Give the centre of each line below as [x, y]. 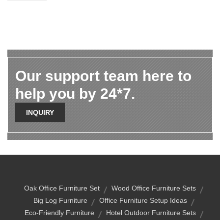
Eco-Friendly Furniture [59, 212]
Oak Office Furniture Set [62, 188]
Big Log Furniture [60, 200]
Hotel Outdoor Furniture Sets [151, 212]
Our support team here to [103, 76]
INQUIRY [40, 112]
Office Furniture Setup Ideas [143, 200]
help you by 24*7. [75, 93]
